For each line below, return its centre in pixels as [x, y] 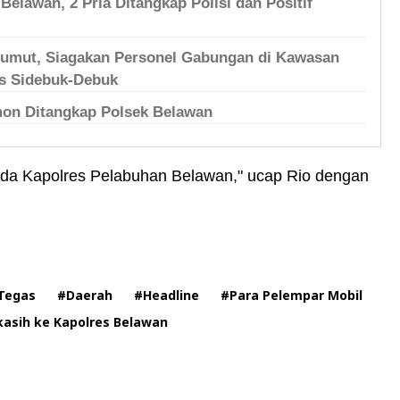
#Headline [167, 295]
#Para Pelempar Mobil [292, 295]
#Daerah [85, 295]
